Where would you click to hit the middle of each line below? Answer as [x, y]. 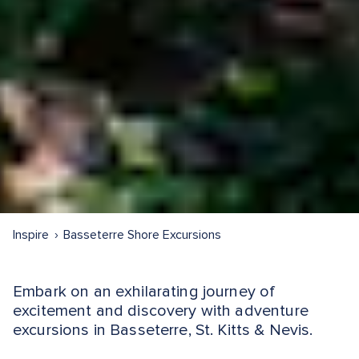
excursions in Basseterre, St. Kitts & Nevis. [163, 330]
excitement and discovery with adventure [161, 311]
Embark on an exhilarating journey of [144, 291]
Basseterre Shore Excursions [142, 234]
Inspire [31, 234]
